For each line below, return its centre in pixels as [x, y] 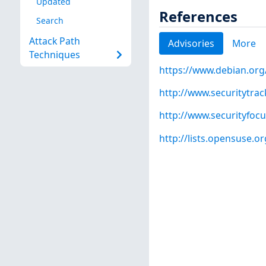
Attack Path [54, 41]
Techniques [54, 55]
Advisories [191, 43]
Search [50, 20]
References [198, 16]
